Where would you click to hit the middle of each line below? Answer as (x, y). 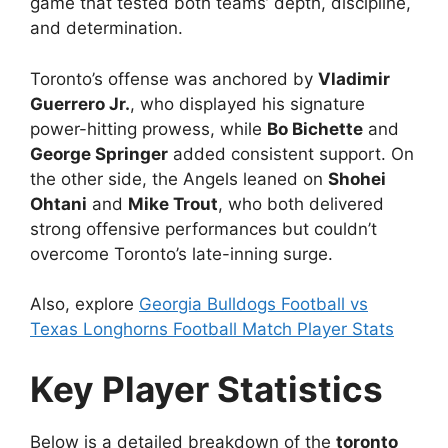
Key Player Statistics (206, 388)
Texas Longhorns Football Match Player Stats (212, 329)
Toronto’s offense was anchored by (174, 78)
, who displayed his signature (247, 103)
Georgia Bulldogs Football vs (253, 304)
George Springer (99, 153)
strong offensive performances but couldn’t (203, 228)
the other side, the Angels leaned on (179, 178)
